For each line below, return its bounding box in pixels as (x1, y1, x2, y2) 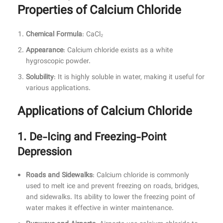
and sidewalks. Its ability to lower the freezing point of (26, 192, 195, 204)
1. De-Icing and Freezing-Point (17, 129, 166, 147)
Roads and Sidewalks (26, 170, 93, 182)
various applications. (26, 83, 91, 95)
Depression (17, 144, 72, 162)
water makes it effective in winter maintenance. (26, 203, 174, 215)
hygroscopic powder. (26, 56, 91, 68)
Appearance (26, 45, 63, 57)
